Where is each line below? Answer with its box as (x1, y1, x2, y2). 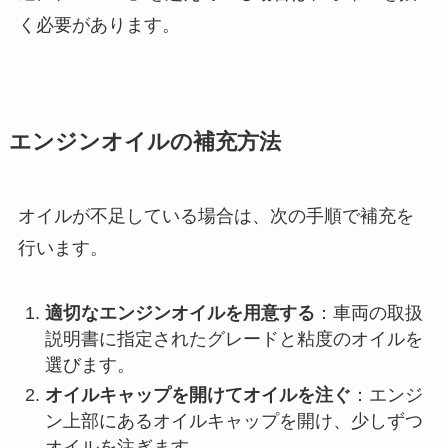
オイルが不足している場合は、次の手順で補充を (17, 205, 414, 226)
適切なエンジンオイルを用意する (44, 302, 315, 323)
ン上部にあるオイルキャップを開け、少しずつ (44, 411, 423, 432)
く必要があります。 (17, 14, 180, 35)
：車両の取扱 (314, 302, 423, 323)
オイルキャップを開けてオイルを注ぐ (44, 385, 351, 406)
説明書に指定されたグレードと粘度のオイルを (44, 328, 423, 349)
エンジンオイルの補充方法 (8, 129, 281, 154)
